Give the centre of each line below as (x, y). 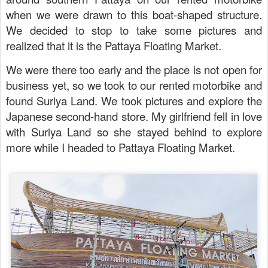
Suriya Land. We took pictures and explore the (149, 100)
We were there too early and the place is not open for (134, 69)
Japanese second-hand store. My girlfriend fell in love (134, 116)
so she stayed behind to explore (179, 132)
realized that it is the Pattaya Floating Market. (115, 45)
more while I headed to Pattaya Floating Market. (122, 147)
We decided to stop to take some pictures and (134, 30)
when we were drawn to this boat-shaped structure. (134, 14)
